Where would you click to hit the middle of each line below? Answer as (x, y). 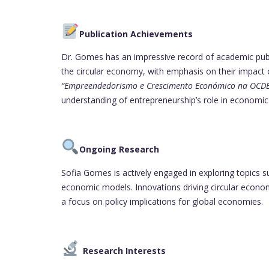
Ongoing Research (119, 150)
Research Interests (124, 251)
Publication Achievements (136, 34)
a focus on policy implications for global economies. (162, 201)
